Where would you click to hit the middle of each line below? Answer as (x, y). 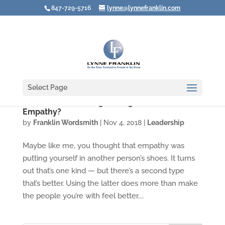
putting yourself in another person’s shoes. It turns (108, 158)
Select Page (47, 87)
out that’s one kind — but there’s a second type (103, 171)
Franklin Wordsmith (65, 123)
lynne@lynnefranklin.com (144, 8)
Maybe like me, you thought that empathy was (103, 146)
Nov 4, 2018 (122, 123)
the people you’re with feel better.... (83, 196)
